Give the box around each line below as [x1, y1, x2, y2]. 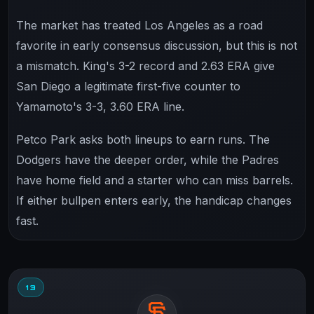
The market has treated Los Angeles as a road [16, 18, 263, 32]
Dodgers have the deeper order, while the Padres [16, 152, 279, 167]
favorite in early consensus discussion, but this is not [16, 38, 297, 53]
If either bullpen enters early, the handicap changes [16, 193, 292, 207]
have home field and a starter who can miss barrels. [16, 172, 293, 187]
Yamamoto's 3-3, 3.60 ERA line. [16, 99, 184, 114]
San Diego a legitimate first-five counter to [16, 78, 240, 93]
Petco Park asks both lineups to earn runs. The [16, 132, 270, 146]
